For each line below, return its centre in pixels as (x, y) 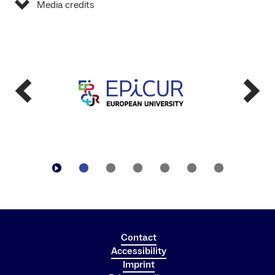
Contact (138, 237)
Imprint (138, 264)
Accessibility (138, 251)
